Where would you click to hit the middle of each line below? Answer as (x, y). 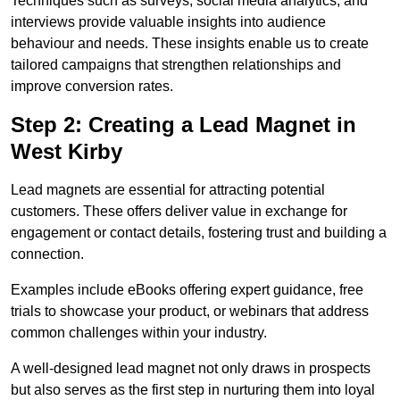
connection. (47, 254)
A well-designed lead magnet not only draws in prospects (191, 369)
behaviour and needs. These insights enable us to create (190, 44)
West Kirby (67, 152)
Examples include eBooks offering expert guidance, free (187, 290)
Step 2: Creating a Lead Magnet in (183, 125)
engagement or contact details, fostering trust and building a (199, 233)
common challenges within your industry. (139, 333)
